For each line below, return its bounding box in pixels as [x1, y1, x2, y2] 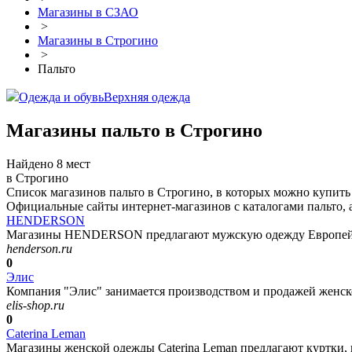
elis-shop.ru [6, 299, 64, 313]
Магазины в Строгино [38, 34, 158, 48]
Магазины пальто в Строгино [6, 120, 262, 141]
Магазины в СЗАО [38, 5, 138, 20]
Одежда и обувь [19, 90, 104, 104]
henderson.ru [6, 242, 72, 256]
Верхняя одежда [104, 90, 190, 104]
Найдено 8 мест [6, 157, 90, 171]
